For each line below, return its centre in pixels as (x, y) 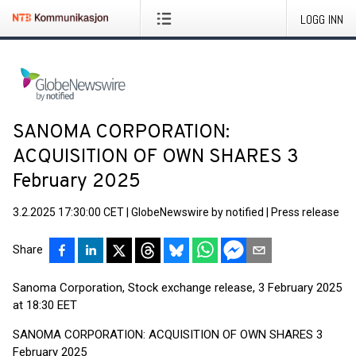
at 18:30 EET (45, 305)
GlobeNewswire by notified (197, 212)
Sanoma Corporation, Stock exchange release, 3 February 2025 (177, 288)
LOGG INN (322, 19)
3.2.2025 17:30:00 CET (68, 212)
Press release (305, 212)
